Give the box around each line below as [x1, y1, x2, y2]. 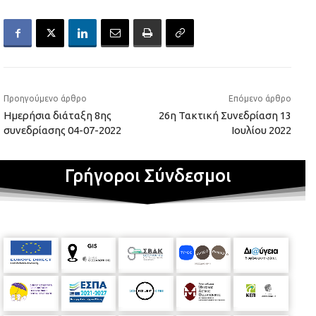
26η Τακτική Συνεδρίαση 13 [158, 109, 291, 122]
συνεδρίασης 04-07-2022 [4, 124, 121, 137]
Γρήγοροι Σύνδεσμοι [64, 166, 231, 186]
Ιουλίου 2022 [231, 124, 291, 137]
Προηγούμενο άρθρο [4, 94, 87, 104]
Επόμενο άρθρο [228, 94, 291, 104]
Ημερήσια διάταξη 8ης [4, 109, 111, 122]
